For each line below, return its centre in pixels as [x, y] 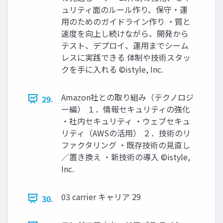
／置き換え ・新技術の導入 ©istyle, [126, 157]
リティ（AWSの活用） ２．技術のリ [126, 133]
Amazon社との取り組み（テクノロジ [127, 97]
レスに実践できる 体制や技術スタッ [126, 57]
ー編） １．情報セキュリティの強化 [126, 109]
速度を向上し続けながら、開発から [125, 33]
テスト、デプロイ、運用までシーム [125, 45]
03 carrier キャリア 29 [101, 196]
